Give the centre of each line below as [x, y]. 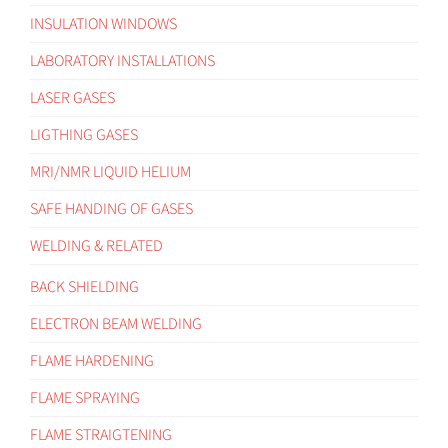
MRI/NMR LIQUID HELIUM [110, 171]
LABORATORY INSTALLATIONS [122, 60]
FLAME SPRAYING [85, 397]
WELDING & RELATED [96, 245]
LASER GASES [72, 97]
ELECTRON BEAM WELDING [116, 323]
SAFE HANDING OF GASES [111, 208]
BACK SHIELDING [84, 286]
